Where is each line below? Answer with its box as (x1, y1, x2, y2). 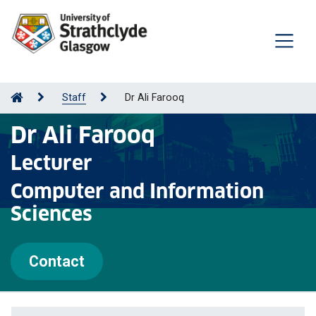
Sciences (11, 201, 92, 226)
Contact (29, 252, 85, 270)
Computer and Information (11, 178, 264, 204)
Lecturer (11, 150, 92, 176)
